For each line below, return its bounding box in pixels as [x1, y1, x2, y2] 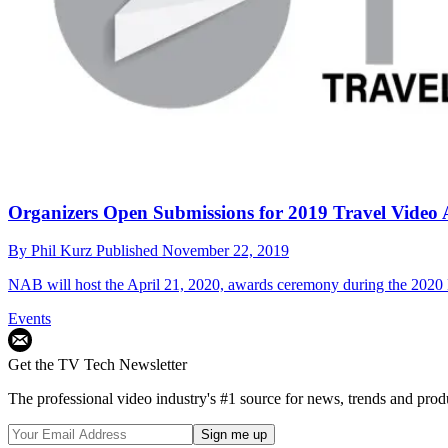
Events [8, 310, 51, 328]
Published [96, 242, 162, 260]
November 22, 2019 [162, 242, 289, 260]
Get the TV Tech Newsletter [8, 356, 187, 374]
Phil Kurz [31, 242, 96, 260]
